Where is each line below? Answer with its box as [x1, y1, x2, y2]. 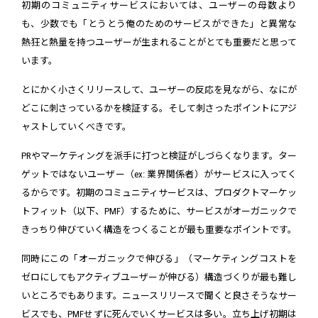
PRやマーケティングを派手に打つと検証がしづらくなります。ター [21, 150, 297, 161]
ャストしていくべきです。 [21, 121, 131, 132]
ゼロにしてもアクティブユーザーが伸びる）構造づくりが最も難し [21, 271, 297, 283]
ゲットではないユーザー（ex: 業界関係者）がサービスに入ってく [21, 168, 297, 180]
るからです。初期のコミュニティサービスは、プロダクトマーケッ [21, 187, 297, 198]
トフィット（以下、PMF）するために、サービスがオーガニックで [21, 205, 297, 216]
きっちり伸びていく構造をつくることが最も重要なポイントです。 [21, 224, 297, 235]
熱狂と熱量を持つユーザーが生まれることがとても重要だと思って [21, 36, 297, 48]
